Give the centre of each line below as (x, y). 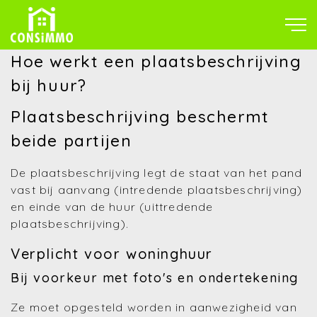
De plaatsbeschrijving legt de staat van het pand (157, 173)
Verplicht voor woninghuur (112, 254)
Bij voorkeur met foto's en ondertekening (155, 278)
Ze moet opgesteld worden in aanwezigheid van (154, 307)
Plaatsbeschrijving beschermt (140, 116)
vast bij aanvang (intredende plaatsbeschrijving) (157, 190)
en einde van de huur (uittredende (112, 207)
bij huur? (49, 85)
